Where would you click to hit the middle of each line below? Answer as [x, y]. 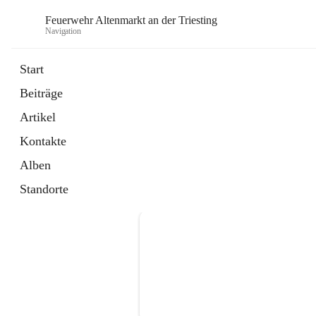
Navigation [63, 31]
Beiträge [41, 93]
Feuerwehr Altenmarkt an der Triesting [131, 20]
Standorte [44, 189]
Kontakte [43, 141]
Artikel [38, 117]
